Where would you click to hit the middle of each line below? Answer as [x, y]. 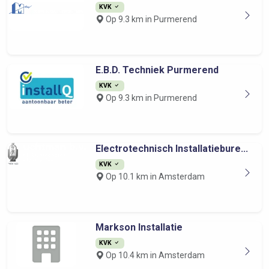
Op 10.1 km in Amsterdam [154, 177]
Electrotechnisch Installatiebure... [171, 149]
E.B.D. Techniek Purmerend [157, 70]
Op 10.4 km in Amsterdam [154, 255]
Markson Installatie [139, 227]
